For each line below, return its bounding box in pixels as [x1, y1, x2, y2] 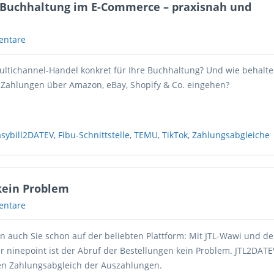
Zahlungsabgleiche [192, 129, 270, 141]
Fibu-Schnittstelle [58, 129, 130, 141]
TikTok [162, 129, 188, 141]
